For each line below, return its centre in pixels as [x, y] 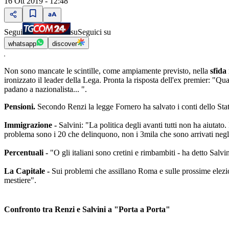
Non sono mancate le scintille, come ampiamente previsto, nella [107, 71]
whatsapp [22, 44]
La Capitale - [28, 171]
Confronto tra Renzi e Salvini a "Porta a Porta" [87, 210]
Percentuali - [27, 153]
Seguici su [94, 32]
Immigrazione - [31, 125]
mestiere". [20, 180]
